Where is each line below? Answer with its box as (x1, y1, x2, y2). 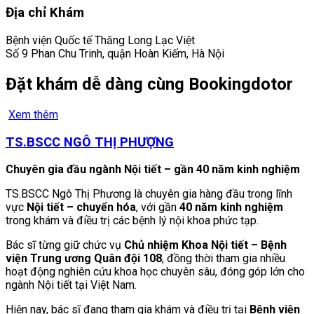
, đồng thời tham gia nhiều (162, 252, 285, 266)
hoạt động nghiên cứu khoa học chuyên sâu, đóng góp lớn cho (6, 265, 305, 279)
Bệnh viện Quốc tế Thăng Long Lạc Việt (6, 34, 195, 48)
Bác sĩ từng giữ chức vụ (6, 238, 124, 252)
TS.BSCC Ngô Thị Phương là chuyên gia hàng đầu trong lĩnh (6, 187, 292, 201)
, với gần (136, 200, 179, 214)
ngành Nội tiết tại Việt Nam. (6, 278, 137, 292)
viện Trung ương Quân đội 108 (6, 252, 162, 266)
